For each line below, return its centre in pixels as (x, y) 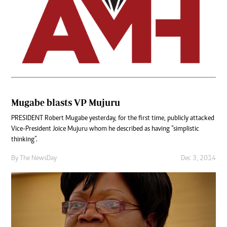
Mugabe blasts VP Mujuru (66, 103)
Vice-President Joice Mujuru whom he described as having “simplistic (105, 129)
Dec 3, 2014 (198, 159)
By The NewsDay (34, 159)
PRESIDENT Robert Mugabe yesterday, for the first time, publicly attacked (113, 119)
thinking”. (24, 140)
